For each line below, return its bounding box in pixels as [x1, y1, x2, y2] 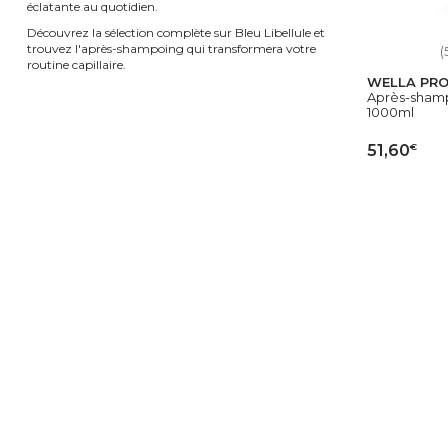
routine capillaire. [27, 56, 126, 72]
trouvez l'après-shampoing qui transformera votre [27, 40, 316, 56]
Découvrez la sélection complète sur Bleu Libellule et [27, 24, 325, 40]
